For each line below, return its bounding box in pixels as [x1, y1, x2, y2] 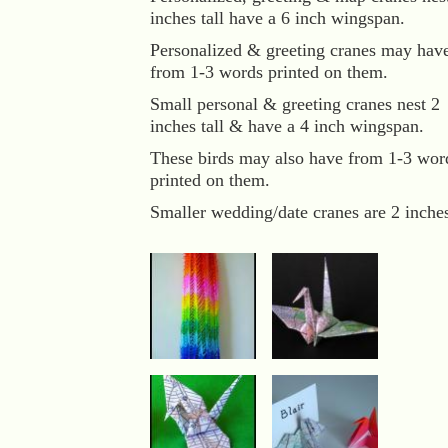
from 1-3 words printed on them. [150, 62, 388, 82]
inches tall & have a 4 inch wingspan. [150, 116, 424, 136]
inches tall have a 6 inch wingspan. [150, 8, 405, 28]
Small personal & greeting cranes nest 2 [150, 94, 440, 114]
